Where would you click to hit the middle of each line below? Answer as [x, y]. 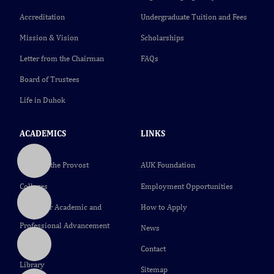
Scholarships [162, 38]
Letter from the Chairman [62, 59]
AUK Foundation [168, 165]
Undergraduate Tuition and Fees [194, 17]
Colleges [34, 187]
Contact [153, 249]
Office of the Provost [54, 165]
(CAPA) [31, 244]
